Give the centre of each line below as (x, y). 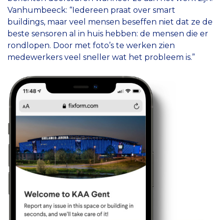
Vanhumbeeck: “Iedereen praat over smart (91, 10)
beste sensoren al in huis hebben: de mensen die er (108, 33)
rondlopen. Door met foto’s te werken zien (91, 45)
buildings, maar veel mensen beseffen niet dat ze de (110, 22)
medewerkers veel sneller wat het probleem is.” (101, 57)
